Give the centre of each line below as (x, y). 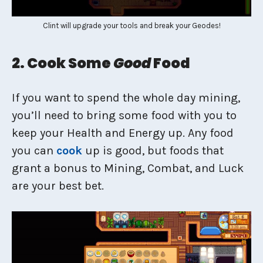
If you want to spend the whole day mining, (126, 98)
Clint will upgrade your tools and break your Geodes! (131, 26)
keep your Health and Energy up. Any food (123, 133)
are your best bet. (58, 186)
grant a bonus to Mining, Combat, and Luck (128, 168)
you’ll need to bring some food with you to (124, 115)
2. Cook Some (63, 63)
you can (34, 151)
